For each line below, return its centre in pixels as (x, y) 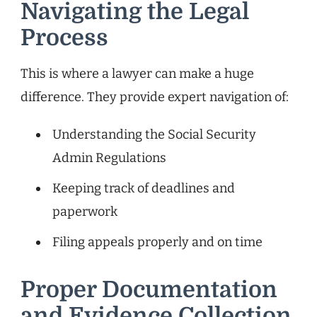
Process (64, 38)
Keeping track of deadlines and (144, 188)
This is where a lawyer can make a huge (137, 73)
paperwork (85, 211)
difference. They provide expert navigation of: (155, 97)
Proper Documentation (149, 289)
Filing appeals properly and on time (157, 242)
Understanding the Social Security (154, 134)
